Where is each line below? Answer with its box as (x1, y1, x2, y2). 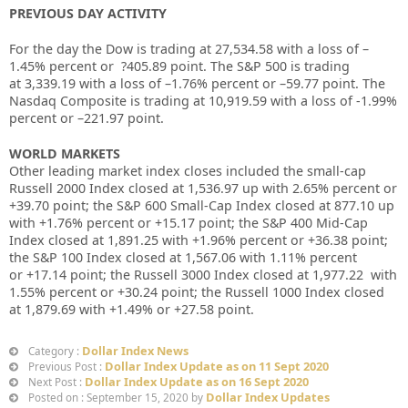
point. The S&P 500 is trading (170, 57, 350, 76)
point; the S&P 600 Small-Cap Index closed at (53, 197, 331, 215)
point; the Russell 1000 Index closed (161, 283, 384, 301)
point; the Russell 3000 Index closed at (70, 266, 309, 284)
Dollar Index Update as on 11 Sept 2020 (105, 358, 329, 375)
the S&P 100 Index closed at (9, 249, 181, 267)
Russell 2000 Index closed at (9, 179, 184, 198)
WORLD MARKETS (9, 145, 120, 163)
